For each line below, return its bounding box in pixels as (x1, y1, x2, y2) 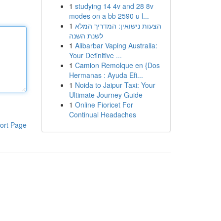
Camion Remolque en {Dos (74, 60, 160, 70)
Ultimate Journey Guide (69, 90, 143, 100)
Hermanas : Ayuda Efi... (69, 70, 143, 80)
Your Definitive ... (69, 50, 122, 60)
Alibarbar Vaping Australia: (74, 40, 157, 50)
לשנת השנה (69, 31, 103, 40)
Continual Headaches (69, 110, 136, 119)
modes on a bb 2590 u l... (69, 11, 149, 21)
